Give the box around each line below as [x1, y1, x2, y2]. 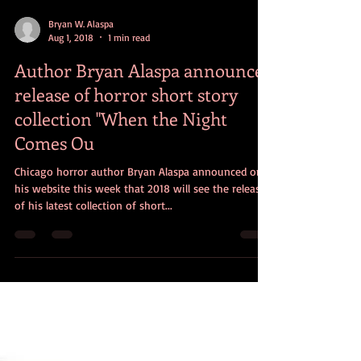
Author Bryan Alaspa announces [15, 122, 271, 147]
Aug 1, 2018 [48, 95, 93, 108]
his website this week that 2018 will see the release [15, 245, 266, 259]
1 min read [108, 95, 150, 108]
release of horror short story [15, 146, 237, 171]
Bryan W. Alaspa [48, 81, 114, 94]
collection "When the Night [15, 170, 227, 195]
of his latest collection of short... [15, 262, 172, 276]
